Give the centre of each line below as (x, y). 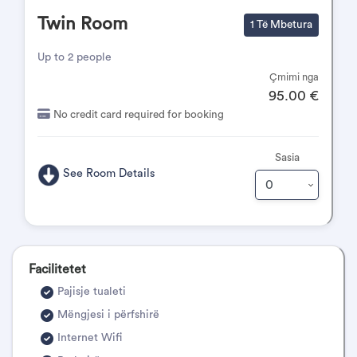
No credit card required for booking (139, 115)
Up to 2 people (75, 57)
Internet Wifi (90, 338)
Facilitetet (57, 269)
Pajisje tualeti (92, 292)
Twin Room (82, 24)
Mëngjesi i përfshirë (108, 315)
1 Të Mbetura (281, 25)
